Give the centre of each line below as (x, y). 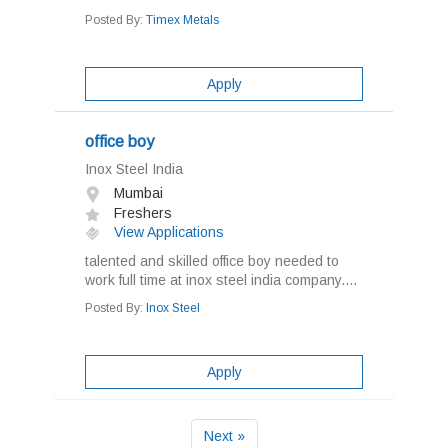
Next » (224, 436)
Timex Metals (182, 20)
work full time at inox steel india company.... (221, 280)
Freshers (141, 213)
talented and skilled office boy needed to (212, 261)
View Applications (167, 232)
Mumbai (136, 193)
